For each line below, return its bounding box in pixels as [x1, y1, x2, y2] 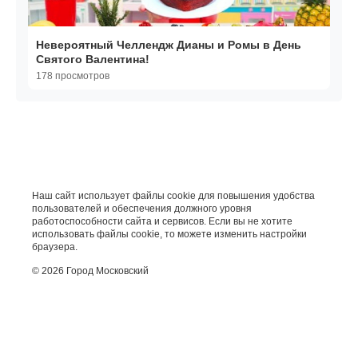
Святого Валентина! [36, 53, 149, 66]
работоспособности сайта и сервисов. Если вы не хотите [32, 216, 292, 228]
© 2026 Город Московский [32, 265, 149, 277]
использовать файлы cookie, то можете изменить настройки [32, 229, 307, 241]
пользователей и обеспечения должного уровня [32, 203, 252, 215]
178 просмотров [36, 70, 109, 82]
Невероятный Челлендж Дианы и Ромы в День [36, 38, 301, 52]
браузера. [32, 241, 78, 253]
